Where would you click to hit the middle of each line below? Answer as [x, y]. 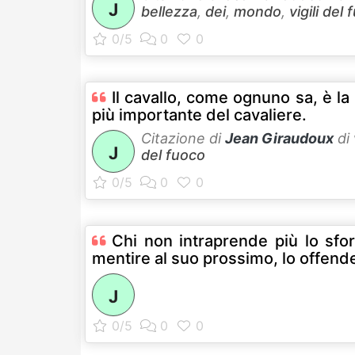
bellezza [169, 11]
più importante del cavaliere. [199, 115]
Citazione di [183, 138]
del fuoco [173, 155]
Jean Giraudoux [279, 138]
